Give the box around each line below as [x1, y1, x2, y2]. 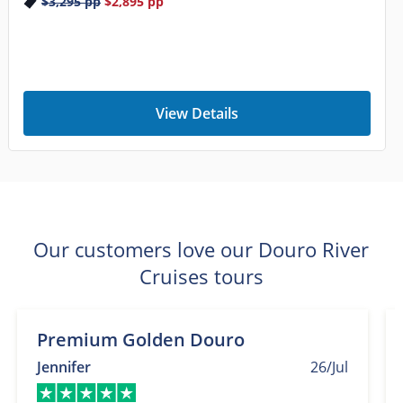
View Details [155, 103, 238, 124]
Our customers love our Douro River [33, 236, 370, 264]
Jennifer [36, 357, 91, 378]
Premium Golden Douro [36, 327, 245, 353]
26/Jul [309, 357, 348, 378]
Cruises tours [139, 263, 264, 291]
